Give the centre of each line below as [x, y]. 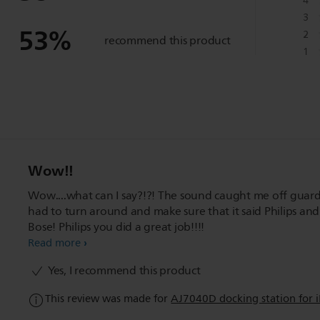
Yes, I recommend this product [123, 270]
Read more [55, 243]
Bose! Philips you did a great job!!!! [116, 227]
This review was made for [108, 299]
